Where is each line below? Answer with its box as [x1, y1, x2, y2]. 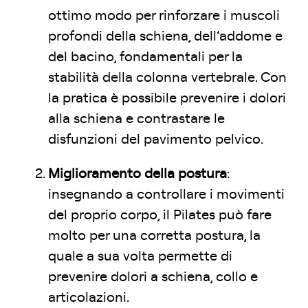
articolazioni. [48, 291, 129, 305]
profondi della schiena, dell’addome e [48, 30, 283, 43]
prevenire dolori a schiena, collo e [48, 270, 258, 284]
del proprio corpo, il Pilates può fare [48, 208, 272, 222]
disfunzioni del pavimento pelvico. [48, 133, 263, 146]
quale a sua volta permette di [48, 250, 232, 263]
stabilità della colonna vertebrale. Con [48, 71, 287, 85]
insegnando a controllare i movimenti [48, 188, 285, 201]
